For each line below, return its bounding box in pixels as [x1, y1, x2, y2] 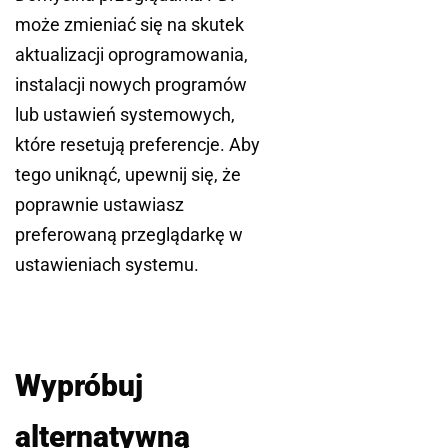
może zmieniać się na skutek [15, 14, 244, 36]
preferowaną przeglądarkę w [15, 224, 243, 246]
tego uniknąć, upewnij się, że [15, 164, 241, 186]
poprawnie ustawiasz [15, 194, 184, 216]
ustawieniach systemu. [15, 254, 199, 276]
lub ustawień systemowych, [15, 104, 235, 126]
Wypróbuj [15, 368, 143, 404]
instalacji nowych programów [15, 74, 247, 96]
